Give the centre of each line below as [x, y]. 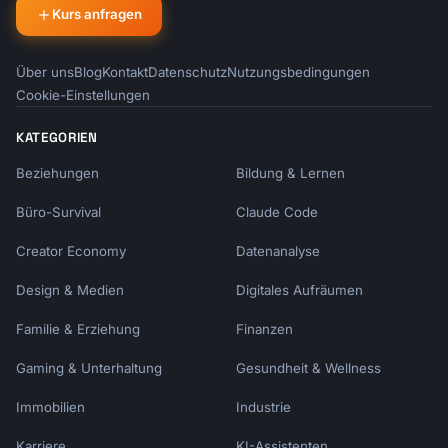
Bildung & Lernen [290, 173]
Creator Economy [71, 251]
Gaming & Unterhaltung [89, 368]
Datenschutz [187, 72]
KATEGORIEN [57, 137]
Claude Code [277, 212]
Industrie [263, 407]
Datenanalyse [278, 251]
